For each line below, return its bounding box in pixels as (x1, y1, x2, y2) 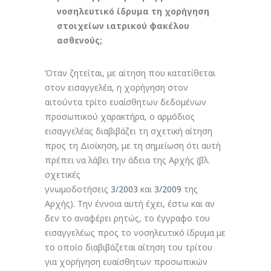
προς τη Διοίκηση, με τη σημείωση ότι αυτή (45, 140, 221, 151)
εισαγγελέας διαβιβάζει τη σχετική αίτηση (45, 125, 212, 137)
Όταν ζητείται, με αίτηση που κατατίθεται (45, 67, 215, 79)
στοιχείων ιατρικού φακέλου (57, 20, 189, 31)
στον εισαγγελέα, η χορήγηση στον (45, 82, 188, 93)
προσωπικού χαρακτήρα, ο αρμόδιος (45, 111, 195, 122)
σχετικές (45, 169, 80, 180)
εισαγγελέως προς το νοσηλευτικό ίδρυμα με (45, 227, 226, 238)
